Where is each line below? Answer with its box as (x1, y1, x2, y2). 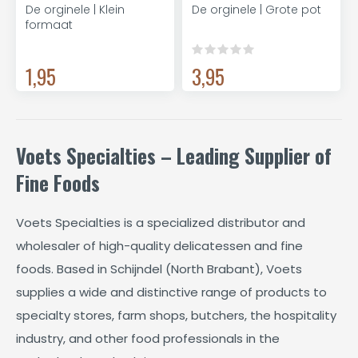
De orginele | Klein (26, 2, 125, 18)
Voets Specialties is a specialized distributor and (16, 214, 305, 231)
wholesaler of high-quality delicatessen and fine (16, 237, 303, 254)
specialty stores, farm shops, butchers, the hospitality (16, 307, 336, 324)
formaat (26, 17, 73, 33)
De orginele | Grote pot (192, 2, 321, 18)
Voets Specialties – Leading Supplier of (16, 141, 332, 170)
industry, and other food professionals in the (16, 330, 280, 347)
